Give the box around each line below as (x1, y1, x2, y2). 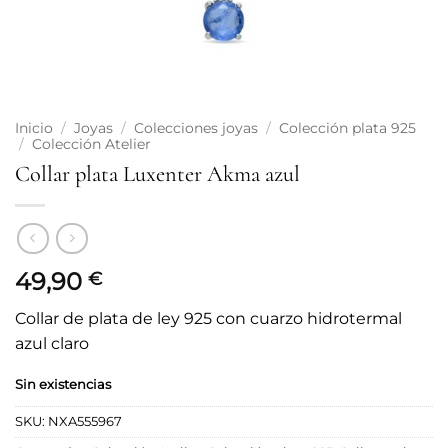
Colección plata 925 (279, 120, 417, 136)
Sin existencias (15, 377, 111, 393)
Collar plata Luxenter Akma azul (15, 159, 300, 187)
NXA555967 (48, 414, 122, 430)
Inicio (15, 120, 53, 136)
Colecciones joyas (134, 120, 259, 136)
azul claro (15, 334, 89, 354)
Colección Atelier (32, 136, 152, 152)
